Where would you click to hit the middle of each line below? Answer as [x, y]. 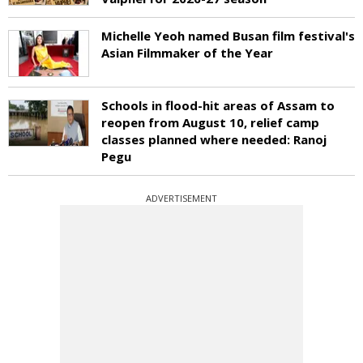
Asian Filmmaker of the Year [187, 52]
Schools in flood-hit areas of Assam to [218, 105]
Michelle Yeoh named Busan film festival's [228, 35]
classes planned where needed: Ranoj [214, 139]
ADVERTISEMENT [181, 198]
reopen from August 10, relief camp [210, 122]
